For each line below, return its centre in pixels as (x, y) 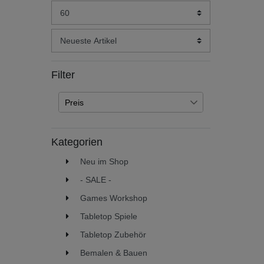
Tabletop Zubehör (113, 234)
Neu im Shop (104, 161)
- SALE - (96, 179)
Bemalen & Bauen (114, 253)
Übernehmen (131, 161)
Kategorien (77, 142)
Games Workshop (114, 198)
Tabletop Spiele (109, 216)
